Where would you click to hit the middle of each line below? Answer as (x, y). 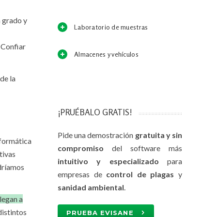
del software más (143, 148)
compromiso (81, 148)
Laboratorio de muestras (111, 27)
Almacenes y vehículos (106, 54)
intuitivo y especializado (108, 161)
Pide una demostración (96, 135)
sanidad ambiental (91, 187)
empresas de (82, 174)
